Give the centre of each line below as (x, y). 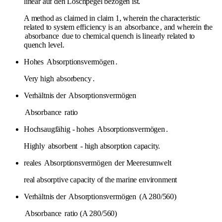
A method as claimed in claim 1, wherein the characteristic (112, 18)
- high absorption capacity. (119, 146)
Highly (35, 146)
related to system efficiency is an (74, 27)
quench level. (44, 45)
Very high (40, 78)
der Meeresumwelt (142, 163)
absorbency (74, 78)
